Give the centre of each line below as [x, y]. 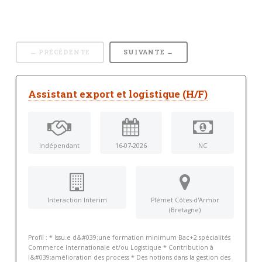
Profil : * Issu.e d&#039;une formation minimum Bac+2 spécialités [129, 238]
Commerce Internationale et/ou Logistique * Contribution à [120, 248]
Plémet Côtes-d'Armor [185, 200]
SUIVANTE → [149, 52]
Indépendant [59, 145]
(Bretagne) [185, 210]
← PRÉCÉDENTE [60, 52]
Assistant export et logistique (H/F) [118, 94]
